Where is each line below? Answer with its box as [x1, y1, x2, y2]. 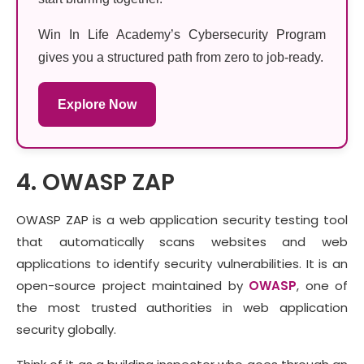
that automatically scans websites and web [16, 233, 348, 251]
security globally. [16, 321, 119, 339]
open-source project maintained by [16, 277, 249, 295]
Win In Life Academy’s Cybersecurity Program [38, 28, 326, 42]
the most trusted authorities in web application [16, 299, 348, 317]
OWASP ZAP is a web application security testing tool [16, 211, 348, 229]
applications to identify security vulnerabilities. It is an [16, 255, 348, 273]
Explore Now [58, 97, 136, 112]
